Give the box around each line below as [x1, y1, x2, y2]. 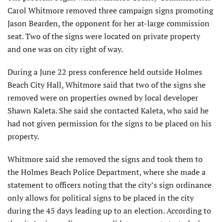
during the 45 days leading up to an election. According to [7, 205, 211, 217]
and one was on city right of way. [7, 44, 123, 55]
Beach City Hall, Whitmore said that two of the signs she [7, 79, 206, 91]
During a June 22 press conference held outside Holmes [7, 66, 202, 78]
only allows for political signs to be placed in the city [7, 192, 194, 204]
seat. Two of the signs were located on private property [7, 31, 200, 42]
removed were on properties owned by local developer [7, 92, 198, 104]
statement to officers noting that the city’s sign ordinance [7, 179, 212, 191]
